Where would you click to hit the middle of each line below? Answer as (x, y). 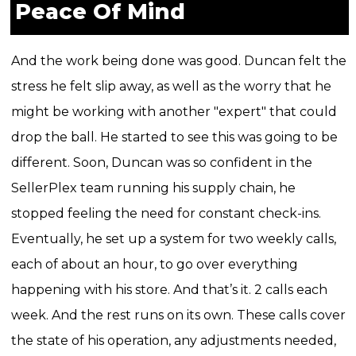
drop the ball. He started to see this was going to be (174, 137)
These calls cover (291, 315)
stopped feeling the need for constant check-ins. (166, 213)
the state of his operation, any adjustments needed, (173, 340)
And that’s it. (213, 289)
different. (42, 162)
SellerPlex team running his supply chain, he (153, 188)
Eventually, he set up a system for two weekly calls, (173, 238)
